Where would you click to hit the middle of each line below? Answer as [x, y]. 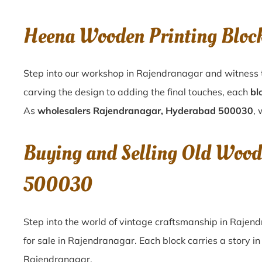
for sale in [46, 240]
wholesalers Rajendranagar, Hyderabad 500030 [145, 111]
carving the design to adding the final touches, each [137, 92]
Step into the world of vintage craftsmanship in [127, 222]
